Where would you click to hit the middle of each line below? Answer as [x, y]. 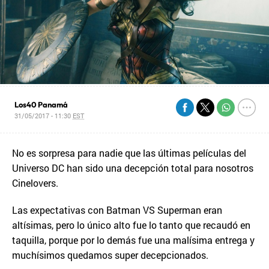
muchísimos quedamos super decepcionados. [110, 255]
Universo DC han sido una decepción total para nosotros [133, 168]
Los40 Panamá [41, 104]
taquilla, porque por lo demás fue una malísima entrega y [133, 240]
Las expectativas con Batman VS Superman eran [117, 210]
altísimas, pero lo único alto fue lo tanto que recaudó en [131, 225]
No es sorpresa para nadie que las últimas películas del [129, 153]
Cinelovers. [35, 183]
